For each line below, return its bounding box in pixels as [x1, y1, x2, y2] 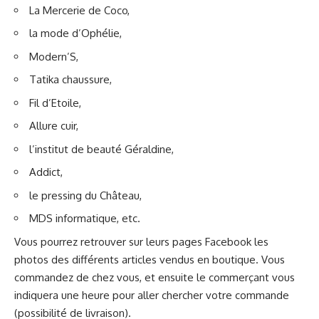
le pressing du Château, [29, 188, 142, 202]
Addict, [29, 165, 63, 179]
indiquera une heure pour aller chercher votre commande [14, 288, 289, 302]
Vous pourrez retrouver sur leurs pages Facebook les [14, 234, 268, 249]
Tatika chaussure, [29, 73, 112, 87]
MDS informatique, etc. [29, 211, 140, 226]
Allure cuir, [29, 119, 78, 133]
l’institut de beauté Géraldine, [29, 142, 174, 156]
